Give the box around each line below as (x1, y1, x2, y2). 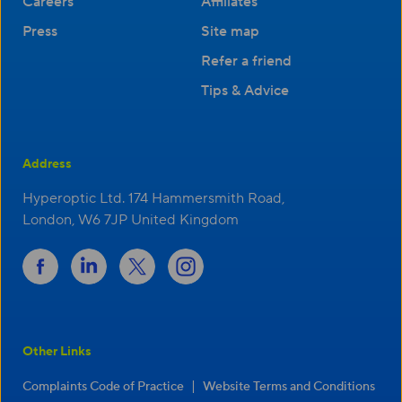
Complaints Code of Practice (22, 379, 184, 395)
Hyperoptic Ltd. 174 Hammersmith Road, (22, 189, 284, 207)
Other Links (22, 344, 92, 360)
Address (22, 156, 72, 172)
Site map (201, 22, 259, 40)
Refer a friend (201, 52, 292, 70)
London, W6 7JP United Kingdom (22, 211, 239, 229)
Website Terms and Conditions (203, 379, 375, 395)
